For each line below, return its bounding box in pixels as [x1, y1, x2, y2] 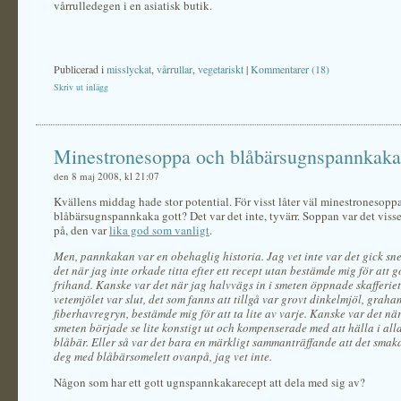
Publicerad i [54, 62, 107, 76]
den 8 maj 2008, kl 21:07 [54, 169, 159, 183]
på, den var [54, 222, 109, 238]
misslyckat [107, 62, 151, 76]
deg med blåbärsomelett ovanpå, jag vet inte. [54, 348, 272, 364]
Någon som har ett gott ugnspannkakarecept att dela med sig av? [54, 374, 365, 390]
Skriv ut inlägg [54, 81, 108, 93]
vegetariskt [198, 62, 243, 76]
